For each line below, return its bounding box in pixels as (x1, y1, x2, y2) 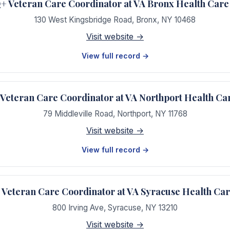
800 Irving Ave (52, 203, 104, 213)
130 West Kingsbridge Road (34, 15, 132, 25)
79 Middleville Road (43, 109, 113, 119)
